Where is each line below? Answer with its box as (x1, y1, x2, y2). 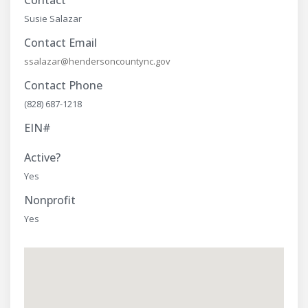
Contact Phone (24, 78, 102, 93)
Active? (24, 150, 60, 165)
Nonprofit (24, 192, 76, 208)
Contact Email (24, 35, 97, 50)
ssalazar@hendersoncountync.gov (24, 55, 170, 67)
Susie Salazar (24, 12, 82, 25)
